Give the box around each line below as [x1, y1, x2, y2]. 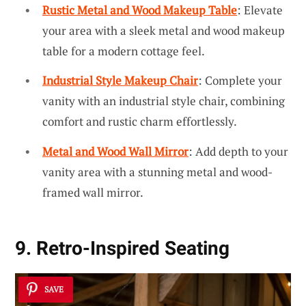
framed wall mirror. [42, 184, 143, 200]
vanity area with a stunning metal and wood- [42, 163, 273, 180]
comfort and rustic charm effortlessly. [42, 113, 237, 130]
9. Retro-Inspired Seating [15, 237, 229, 260]
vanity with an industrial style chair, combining [42, 93, 285, 109]
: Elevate [237, 1, 283, 18]
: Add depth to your [189, 143, 288, 159]
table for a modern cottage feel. [42, 42, 205, 59]
